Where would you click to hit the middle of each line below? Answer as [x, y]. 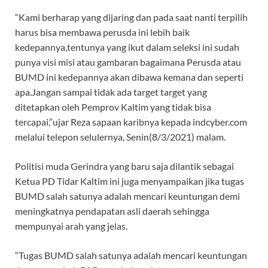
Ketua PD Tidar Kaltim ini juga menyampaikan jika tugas [130, 181]
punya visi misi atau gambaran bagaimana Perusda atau [128, 62]
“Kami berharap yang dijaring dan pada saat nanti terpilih [131, 17]
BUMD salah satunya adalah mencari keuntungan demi [127, 196]
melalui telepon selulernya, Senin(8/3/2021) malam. [120, 137]
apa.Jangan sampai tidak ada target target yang [111, 92]
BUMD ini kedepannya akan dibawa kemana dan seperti [129, 77]
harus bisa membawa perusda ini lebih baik [102, 32]
